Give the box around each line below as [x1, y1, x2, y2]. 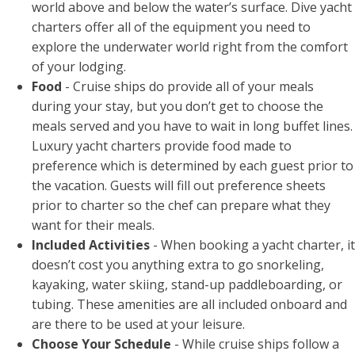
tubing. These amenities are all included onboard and [32, 296, 347, 314]
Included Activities [32, 236, 150, 254]
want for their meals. [32, 216, 155, 235]
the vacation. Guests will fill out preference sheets [32, 177, 326, 195]
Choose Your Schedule [32, 335, 171, 353]
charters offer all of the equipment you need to [32, 18, 311, 36]
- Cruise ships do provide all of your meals [62, 78, 314, 96]
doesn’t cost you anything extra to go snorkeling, [32, 256, 324, 274]
